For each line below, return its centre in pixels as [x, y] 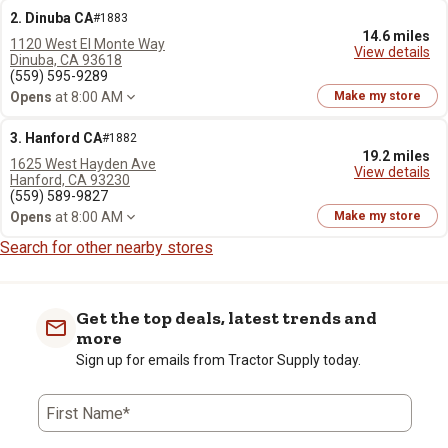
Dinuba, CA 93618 [66, 60]
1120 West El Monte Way [87, 44]
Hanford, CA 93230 [70, 180]
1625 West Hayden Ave [83, 164]
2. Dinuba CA [51, 18]
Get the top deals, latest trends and [226, 318]
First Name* [88, 413]
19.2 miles [396, 156]
